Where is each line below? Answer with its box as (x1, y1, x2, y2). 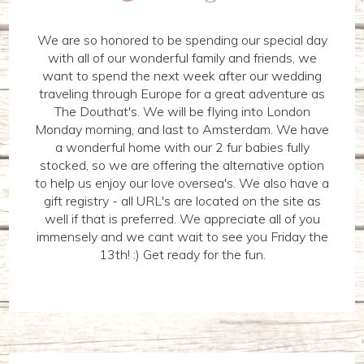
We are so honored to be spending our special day (37, 32, 327, 48)
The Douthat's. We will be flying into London (54, 103, 310, 119)
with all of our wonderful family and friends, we (47, 50, 317, 66)
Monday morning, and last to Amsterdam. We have (35, 121, 329, 137)
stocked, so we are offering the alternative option (40, 157, 324, 173)
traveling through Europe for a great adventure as (39, 85, 325, 102)
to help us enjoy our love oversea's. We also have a (35, 175, 329, 191)
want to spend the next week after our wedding (42, 67, 322, 84)
